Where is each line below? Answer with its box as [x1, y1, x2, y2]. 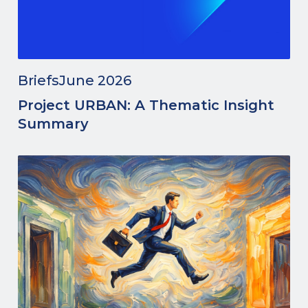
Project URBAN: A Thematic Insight [18, 97, 274, 113]
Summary [18, 115, 89, 132]
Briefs [18, 72, 59, 89]
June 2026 [59, 72, 131, 89]
